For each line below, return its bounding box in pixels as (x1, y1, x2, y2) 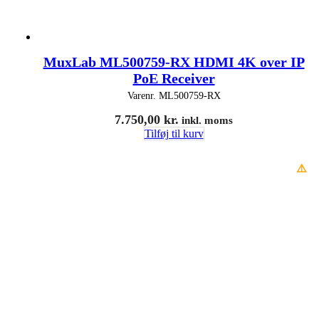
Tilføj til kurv (144, 127, 204, 140)
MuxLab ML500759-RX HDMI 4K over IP (43, 53, 305, 70)
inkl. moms (179, 114, 233, 126)
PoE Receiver (132, 70, 215, 86)
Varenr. (127, 90, 159, 101)
